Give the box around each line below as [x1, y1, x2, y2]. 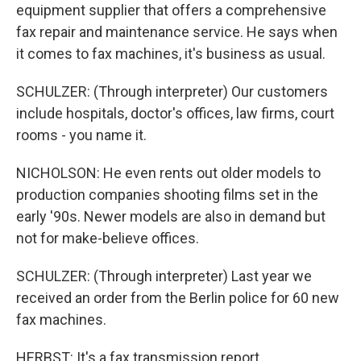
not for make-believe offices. [16, 230, 199, 247]
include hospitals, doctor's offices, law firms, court [16, 105, 334, 122]
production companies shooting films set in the [16, 186, 318, 203]
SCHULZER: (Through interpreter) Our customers [16, 83, 328, 100]
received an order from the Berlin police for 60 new [16, 289, 339, 306]
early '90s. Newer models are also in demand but [16, 208, 326, 225]
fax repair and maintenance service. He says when [16, 23, 338, 40]
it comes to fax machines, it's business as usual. [16, 45, 326, 62]
